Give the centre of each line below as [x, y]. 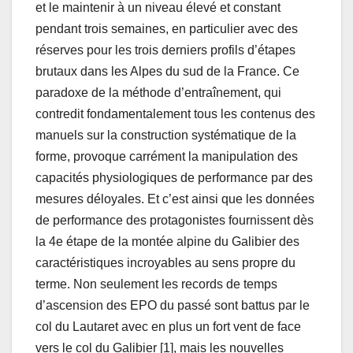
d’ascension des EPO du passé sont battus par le [173, 306]
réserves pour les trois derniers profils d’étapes [165, 50]
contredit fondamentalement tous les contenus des [175, 114]
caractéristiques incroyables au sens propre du [165, 263]
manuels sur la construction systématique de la [166, 136]
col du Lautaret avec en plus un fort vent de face [168, 327]
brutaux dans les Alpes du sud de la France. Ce [167, 72]
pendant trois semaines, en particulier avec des [167, 29]
